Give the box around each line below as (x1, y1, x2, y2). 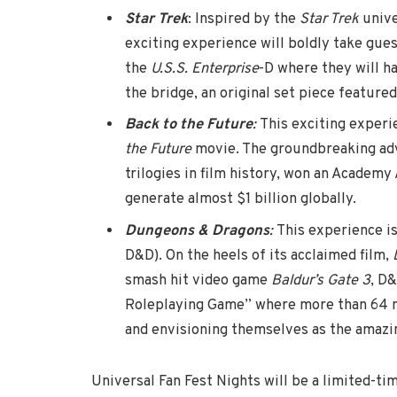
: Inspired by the (188, 10, 300, 29)
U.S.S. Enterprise (151, 59, 259, 79)
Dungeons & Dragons (125, 221, 269, 240)
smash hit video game (125, 270, 271, 290)
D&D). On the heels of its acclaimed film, (125, 245, 393, 265)
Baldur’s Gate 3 (271, 270, 370, 290)
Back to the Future (125, 115, 253, 135)
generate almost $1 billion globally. (125, 190, 356, 209)
